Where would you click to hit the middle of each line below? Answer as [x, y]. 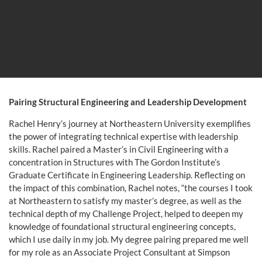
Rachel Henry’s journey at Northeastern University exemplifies [130, 124]
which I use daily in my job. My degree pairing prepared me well [129, 239]
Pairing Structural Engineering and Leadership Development [128, 102]
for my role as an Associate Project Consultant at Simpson [119, 252]
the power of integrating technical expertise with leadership [123, 137]
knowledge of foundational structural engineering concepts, [122, 227]
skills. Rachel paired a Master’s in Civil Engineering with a [119, 149]
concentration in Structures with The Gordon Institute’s [115, 162]
